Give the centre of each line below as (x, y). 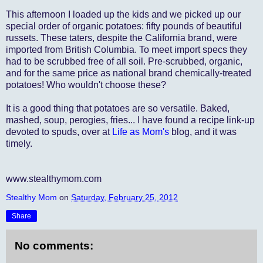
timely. (19, 143)
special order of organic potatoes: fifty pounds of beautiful (124, 26)
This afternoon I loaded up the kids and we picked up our (123, 14)
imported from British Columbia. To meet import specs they (127, 49)
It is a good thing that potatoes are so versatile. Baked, (118, 108)
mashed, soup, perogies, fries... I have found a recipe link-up (130, 120)
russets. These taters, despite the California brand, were (122, 38)
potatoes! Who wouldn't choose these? (86, 85)
